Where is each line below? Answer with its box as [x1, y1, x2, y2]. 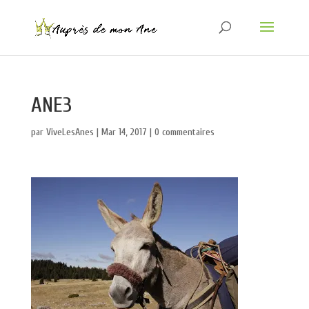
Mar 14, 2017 [101, 126, 147, 138]
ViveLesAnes [46, 126, 94, 138]
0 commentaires [154, 126, 215, 138]
